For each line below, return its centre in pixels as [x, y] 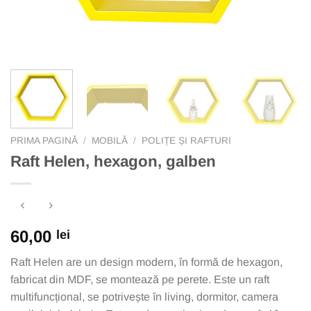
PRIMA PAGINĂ [44, 140]
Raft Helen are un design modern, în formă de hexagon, [146, 262]
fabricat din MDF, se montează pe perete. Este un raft [140, 280]
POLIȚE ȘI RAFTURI [187, 140]
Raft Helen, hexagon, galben [113, 161]
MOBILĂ [110, 140]
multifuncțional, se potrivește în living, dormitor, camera [144, 297]
